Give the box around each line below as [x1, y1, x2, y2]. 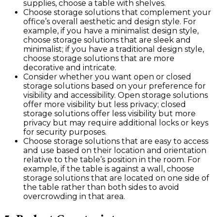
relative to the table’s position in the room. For [23, 155, 201, 165]
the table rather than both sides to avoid [23, 183, 179, 192]
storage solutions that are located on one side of [23, 173, 209, 183]
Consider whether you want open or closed [23, 72, 191, 82]
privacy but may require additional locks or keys [23, 118, 208, 128]
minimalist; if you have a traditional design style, [23, 45, 204, 54]
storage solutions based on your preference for [23, 81, 206, 91]
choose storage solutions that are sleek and [23, 35, 191, 45]
